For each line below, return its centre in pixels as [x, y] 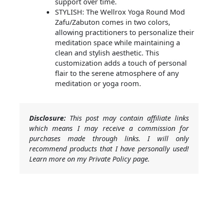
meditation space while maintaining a [117, 43]
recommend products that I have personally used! [109, 149]
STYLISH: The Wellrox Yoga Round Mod [120, 12]
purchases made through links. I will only [109, 138]
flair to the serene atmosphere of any [117, 73]
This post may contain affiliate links [127, 118]
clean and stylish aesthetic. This [107, 53]
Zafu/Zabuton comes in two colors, [112, 22]
